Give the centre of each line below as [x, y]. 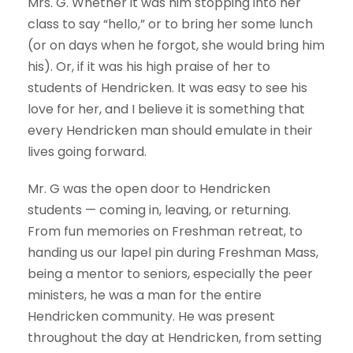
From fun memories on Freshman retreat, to [165, 232]
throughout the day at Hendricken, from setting [175, 338]
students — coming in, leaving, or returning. [159, 210]
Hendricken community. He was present [151, 317]
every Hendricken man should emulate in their [170, 131]
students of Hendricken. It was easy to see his [167, 88]
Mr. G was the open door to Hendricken [149, 189]
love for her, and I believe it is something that [166, 110]
